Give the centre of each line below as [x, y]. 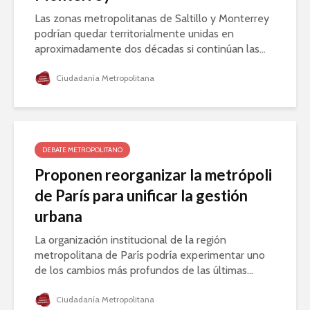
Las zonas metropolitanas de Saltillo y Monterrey [152, 18]
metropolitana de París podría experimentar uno [150, 255]
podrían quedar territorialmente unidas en [134, 33]
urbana [58, 216]
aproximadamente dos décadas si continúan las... [150, 48]
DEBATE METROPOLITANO [82, 149]
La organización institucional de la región [130, 239]
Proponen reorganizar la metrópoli [153, 174]
